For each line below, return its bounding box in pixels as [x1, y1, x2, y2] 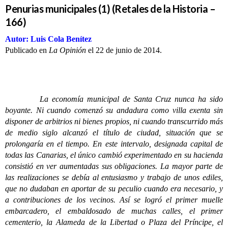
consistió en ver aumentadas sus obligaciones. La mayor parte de [5, 162, 223, 170]
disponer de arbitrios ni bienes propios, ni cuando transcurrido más [5, 117, 223, 126]
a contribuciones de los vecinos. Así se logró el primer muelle [5, 195, 223, 204]
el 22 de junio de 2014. [86, 46, 162, 54]
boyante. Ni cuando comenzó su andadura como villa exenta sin [5, 106, 223, 115]
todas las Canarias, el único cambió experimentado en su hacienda [5, 151, 223, 159]
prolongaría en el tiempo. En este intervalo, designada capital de [5, 139, 223, 148]
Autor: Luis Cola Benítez [5, 35, 92, 43]
